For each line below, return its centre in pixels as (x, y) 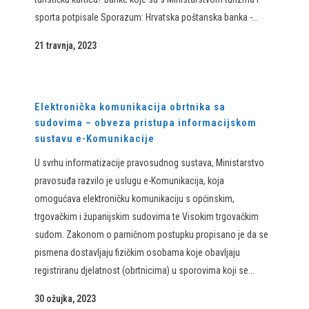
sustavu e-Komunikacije (94, 139)
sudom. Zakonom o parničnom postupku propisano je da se (151, 235)
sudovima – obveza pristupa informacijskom (146, 123)
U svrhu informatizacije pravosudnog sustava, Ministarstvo (149, 163)
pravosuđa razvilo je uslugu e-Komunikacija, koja (129, 181)
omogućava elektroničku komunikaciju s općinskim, (134, 199)
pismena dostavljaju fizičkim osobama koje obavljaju (137, 252)
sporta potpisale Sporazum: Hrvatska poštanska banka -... (147, 17)
